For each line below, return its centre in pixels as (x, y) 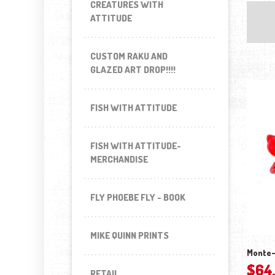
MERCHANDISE (119, 159)
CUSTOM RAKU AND (129, 56)
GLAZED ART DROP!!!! (133, 70)
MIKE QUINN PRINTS (130, 235)
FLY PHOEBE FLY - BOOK (138, 197)
